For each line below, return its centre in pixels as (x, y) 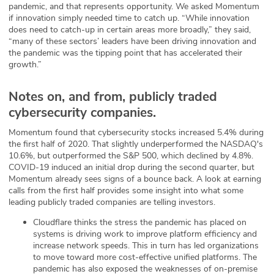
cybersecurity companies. (82, 113)
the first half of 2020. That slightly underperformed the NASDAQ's (136, 144)
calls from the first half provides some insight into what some (126, 191)
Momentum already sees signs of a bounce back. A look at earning (135, 179)
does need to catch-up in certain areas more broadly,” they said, (130, 30)
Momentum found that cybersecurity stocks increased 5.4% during (136, 133)
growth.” (25, 65)
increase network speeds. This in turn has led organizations (146, 246)
